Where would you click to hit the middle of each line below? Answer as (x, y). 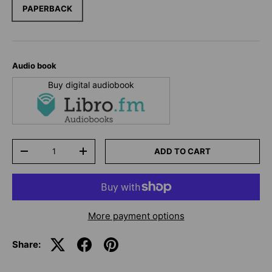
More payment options (136, 216)
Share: (26, 244)
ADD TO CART (183, 151)
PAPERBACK (47, 9)
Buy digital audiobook (91, 85)
